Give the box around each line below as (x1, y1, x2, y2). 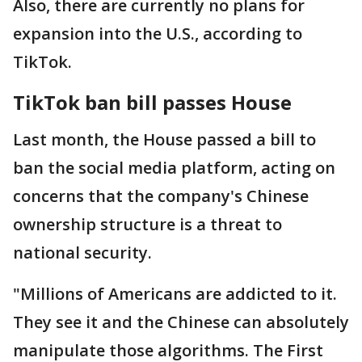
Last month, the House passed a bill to (13, 128, 316, 150)
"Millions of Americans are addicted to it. (13, 282, 337, 305)
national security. (13, 241, 152, 263)
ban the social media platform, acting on (13, 156, 335, 179)
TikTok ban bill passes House (13, 88, 292, 116)
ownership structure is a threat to (13, 213, 282, 235)
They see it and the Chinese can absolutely (13, 310, 349, 333)
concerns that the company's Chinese (13, 184, 309, 207)
